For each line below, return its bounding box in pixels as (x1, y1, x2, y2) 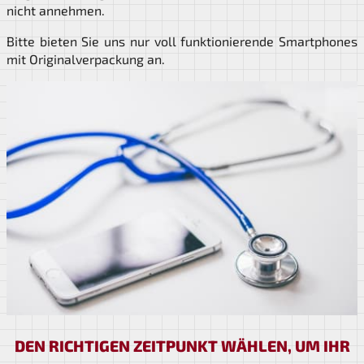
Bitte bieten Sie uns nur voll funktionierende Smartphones (6, 33, 357, 50)
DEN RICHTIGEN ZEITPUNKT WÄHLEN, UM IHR (14, 336, 350, 356)
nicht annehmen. (6, 2, 105, 19)
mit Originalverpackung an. (6, 51, 165, 67)
